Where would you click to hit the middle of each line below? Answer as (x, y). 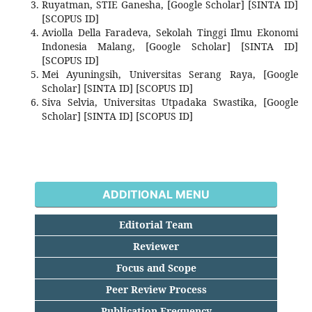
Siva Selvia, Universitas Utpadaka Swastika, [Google (170, 102)
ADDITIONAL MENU (156, 194)
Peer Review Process (156, 289)
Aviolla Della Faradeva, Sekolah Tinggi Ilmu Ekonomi (170, 33)
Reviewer (156, 246)
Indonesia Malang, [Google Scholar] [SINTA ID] (170, 47)
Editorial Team (156, 224)
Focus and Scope (156, 267)
